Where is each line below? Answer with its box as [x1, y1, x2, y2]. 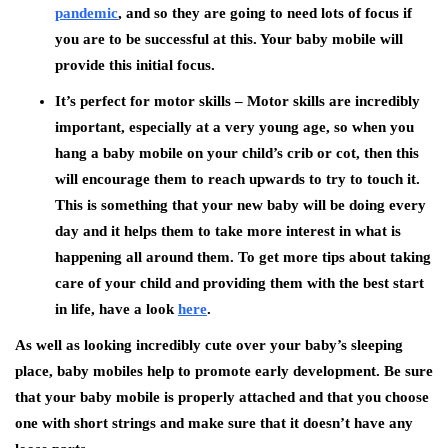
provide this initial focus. [55, 57, 215, 73]
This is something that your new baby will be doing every [55, 197, 426, 213]
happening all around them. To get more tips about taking [55, 249, 431, 265]
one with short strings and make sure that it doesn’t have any [15, 415, 413, 431]
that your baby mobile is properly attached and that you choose [15, 389, 429, 405]
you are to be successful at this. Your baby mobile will [55, 31, 403, 47]
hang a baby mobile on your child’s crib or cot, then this [55, 145, 419, 161]
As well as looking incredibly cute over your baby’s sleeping [15, 337, 403, 353]
